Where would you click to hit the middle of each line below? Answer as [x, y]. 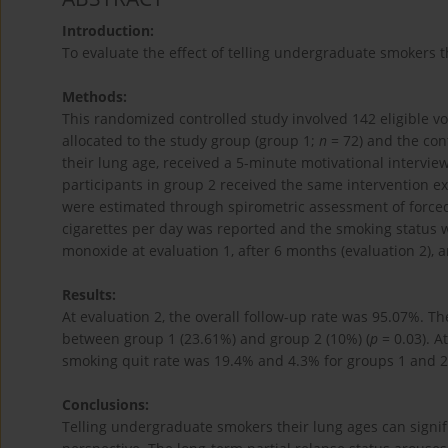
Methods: [94, 96]
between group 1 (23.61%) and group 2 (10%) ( [216, 338]
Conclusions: [105, 404]
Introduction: [108, 30]
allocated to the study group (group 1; [190, 140]
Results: [89, 294]
